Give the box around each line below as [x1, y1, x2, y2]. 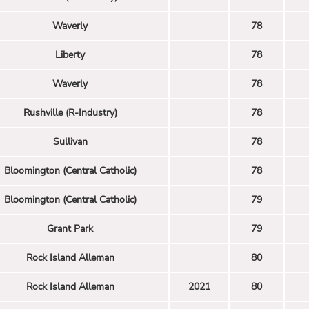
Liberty [55, 48, 85, 61]
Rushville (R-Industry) [23, 106, 117, 119]
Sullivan [52, 134, 88, 148]
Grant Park [47, 221, 93, 235]
